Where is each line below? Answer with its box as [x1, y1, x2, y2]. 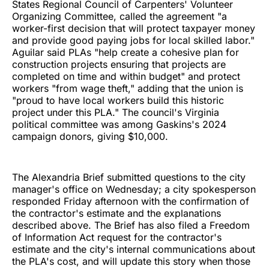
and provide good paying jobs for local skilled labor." [12, 34, 255, 46]
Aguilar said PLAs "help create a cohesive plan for [12, 46, 239, 58]
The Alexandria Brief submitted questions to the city [12, 171, 246, 183]
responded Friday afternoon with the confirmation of [12, 195, 249, 207]
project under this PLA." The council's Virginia [12, 106, 219, 118]
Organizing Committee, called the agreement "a [12, 10, 227, 22]
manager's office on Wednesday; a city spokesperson [12, 183, 256, 195]
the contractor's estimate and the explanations [12, 207, 221, 219]
